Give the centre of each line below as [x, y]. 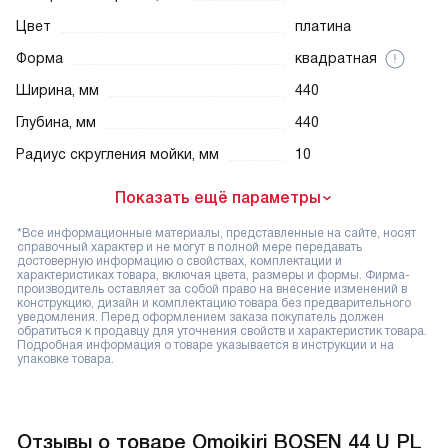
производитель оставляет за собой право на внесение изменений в [212, 289]
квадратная [335, 58]
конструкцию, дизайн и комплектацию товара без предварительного [214, 303]
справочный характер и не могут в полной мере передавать [189, 247]
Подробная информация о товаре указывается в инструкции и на [205, 345]
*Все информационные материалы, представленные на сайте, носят [216, 233]
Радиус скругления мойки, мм [117, 154]
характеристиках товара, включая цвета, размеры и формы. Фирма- [213, 275]
